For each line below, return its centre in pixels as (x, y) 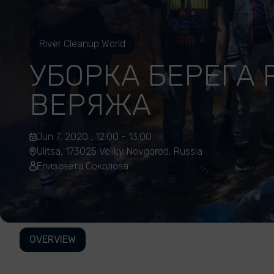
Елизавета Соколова (83, 166)
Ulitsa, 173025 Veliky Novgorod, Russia (120, 151)
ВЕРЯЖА (90, 105)
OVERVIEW (53, 239)
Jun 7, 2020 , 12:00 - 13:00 (94, 137)
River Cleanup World (82, 44)
